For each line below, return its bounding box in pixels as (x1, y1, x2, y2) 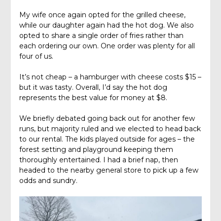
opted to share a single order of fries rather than (19, 31, 184, 40)
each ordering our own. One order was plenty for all (19, 41, 195, 50)
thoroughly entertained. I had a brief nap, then (19, 155, 178, 164)
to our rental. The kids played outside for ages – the (19, 134, 195, 144)
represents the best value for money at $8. (19, 93, 167, 102)
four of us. (19, 51, 53, 61)
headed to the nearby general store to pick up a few (19, 165, 198, 175)
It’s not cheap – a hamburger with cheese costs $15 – (19, 72, 201, 81)
